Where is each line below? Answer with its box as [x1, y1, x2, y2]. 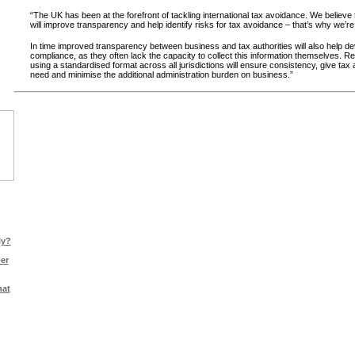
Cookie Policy [96, 342, 148, 351]
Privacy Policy [152, 342, 203, 351]
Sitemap [59, 342, 90, 351]
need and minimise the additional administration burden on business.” [29, 70, 293, 80]
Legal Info [14, 342, 52, 351]
